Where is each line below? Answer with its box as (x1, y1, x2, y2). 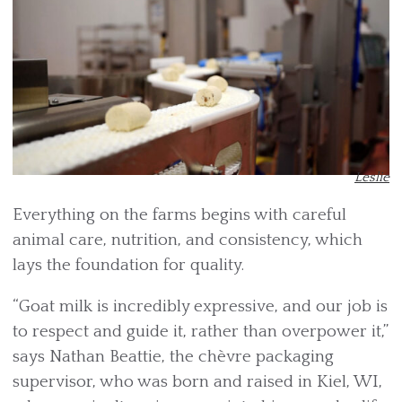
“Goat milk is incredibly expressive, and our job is (13, 297, 388, 317)
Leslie (354, 170, 389, 186)
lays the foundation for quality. (13, 256, 244, 275)
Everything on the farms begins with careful (13, 205, 346, 225)
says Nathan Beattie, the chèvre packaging (13, 347, 334, 367)
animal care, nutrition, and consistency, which (13, 231, 363, 250)
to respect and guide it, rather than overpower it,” (13, 322, 389, 342)
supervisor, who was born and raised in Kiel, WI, (13, 372, 382, 392)
